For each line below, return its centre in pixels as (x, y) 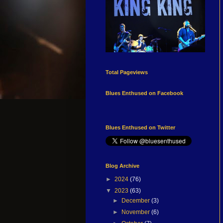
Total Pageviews (127, 72)
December (137, 200)
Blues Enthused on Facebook (144, 93)
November (137, 212)
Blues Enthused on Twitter (140, 127)
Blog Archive (122, 166)
